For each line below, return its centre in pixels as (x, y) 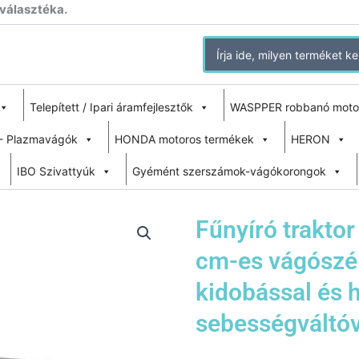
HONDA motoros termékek (184, 139)
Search (223, 45)
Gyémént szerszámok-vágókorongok (229, 171)
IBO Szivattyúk (56, 171)
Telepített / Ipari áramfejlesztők (111, 107)
